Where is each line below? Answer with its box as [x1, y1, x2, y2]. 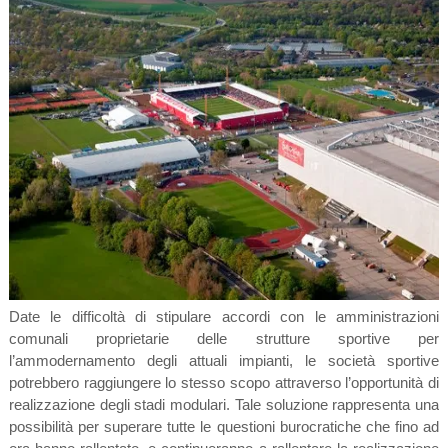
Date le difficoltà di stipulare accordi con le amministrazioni [8, 308, 440, 326]
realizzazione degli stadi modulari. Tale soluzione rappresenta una [8, 396, 440, 414]
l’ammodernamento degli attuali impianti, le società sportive [8, 352, 440, 370]
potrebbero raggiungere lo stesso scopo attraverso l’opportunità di [8, 374, 440, 392]
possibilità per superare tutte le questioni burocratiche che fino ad [8, 418, 440, 436]
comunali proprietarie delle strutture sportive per [8, 330, 440, 348]
